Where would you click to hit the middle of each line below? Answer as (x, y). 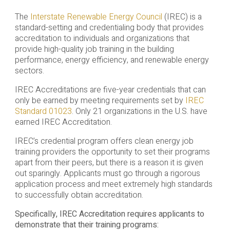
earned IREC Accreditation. (63, 122)
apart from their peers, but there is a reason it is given (109, 163)
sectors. (29, 71)
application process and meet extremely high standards (113, 185)
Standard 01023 (43, 112)
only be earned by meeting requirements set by (100, 101)
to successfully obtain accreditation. (79, 195)
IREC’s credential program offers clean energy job (104, 141)
